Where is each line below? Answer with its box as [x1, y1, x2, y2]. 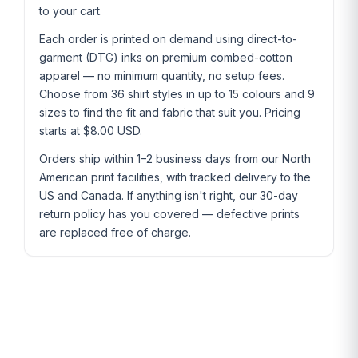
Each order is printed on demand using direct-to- [39, 32, 297, 46]
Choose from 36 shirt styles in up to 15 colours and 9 [39, 87, 315, 101]
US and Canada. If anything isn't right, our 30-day [39, 189, 298, 203]
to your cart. [39, 4, 102, 18]
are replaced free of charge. [39, 225, 191, 240]
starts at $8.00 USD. [39, 124, 142, 138]
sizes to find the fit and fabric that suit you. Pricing [39, 105, 300, 120]
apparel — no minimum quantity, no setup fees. [39, 69, 284, 83]
